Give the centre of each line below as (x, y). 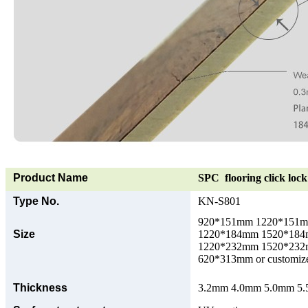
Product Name (51, 177)
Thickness (40, 287)
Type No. (36, 201)
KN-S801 (219, 201)
